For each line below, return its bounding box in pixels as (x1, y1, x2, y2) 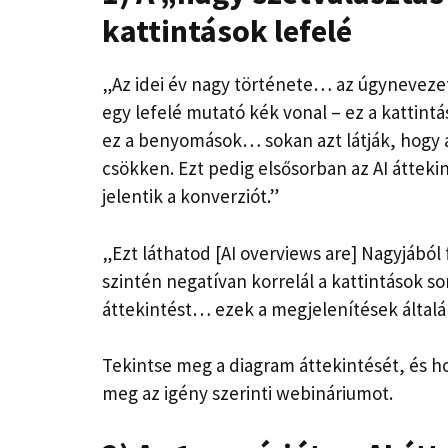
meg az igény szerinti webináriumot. (102, 381, 393, 406)
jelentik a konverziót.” (102, 184, 279, 209)
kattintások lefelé (102, 11, 352, 52)
